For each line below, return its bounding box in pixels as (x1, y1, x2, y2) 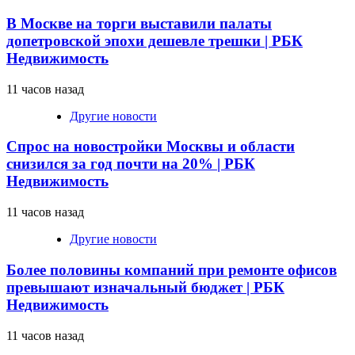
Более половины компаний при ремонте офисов (6, 261, 337, 278)
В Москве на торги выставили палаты (6, 14, 272, 32)
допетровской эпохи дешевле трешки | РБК (6, 32, 303, 49)
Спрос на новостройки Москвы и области (6, 138, 295, 155)
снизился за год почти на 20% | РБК (6, 155, 255, 173)
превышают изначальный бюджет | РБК (6, 278, 284, 296)
